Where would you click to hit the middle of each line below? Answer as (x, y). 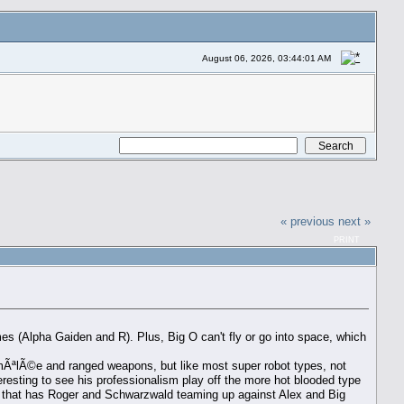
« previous (308, 221)
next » (355, 221)
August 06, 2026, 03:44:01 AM (267, 58)
